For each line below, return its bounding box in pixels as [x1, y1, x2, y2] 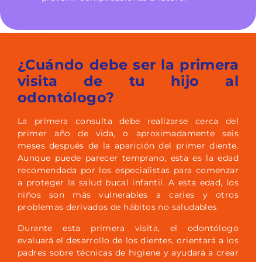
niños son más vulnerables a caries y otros [18, 189, 239, 201]
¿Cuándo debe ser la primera [18, 56, 239, 74]
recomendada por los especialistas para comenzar [18, 165, 239, 176]
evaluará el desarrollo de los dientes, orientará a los [18, 235, 239, 246]
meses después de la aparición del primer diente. [18, 140, 239, 151]
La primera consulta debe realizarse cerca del [18, 116, 239, 127]
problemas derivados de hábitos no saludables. [18, 202, 219, 213]
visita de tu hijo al [18, 73, 239, 90]
